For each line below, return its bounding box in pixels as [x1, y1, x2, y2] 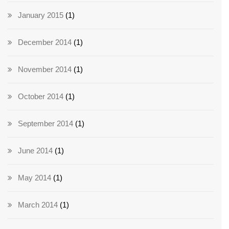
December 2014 [18, 38, 72, 47]
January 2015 [18, 11, 63, 20]
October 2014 [18, 92, 63, 101]
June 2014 [18, 146, 53, 155]
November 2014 [18, 65, 72, 74]
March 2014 [18, 200, 58, 210]
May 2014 [18, 173, 51, 182]
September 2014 [18, 119, 73, 128]
